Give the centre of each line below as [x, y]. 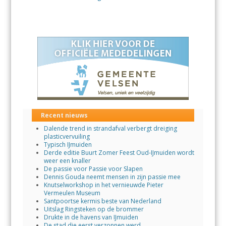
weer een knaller [67, 161]
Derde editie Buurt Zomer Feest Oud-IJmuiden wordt [119, 153]
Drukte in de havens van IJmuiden [91, 217]
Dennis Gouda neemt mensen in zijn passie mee [112, 177]
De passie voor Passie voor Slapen [93, 169]
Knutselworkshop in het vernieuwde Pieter [103, 185]
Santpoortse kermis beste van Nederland [102, 201]
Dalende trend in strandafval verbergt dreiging [110, 129]
